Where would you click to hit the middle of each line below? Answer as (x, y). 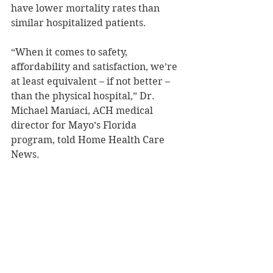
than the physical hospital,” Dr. (84, 96)
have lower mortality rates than (87, 8)
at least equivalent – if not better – (92, 81)
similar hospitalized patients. (79, 23)
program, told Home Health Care (89, 140)
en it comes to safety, (81, 52)
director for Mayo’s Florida (75, 125)
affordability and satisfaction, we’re (95, 66)
